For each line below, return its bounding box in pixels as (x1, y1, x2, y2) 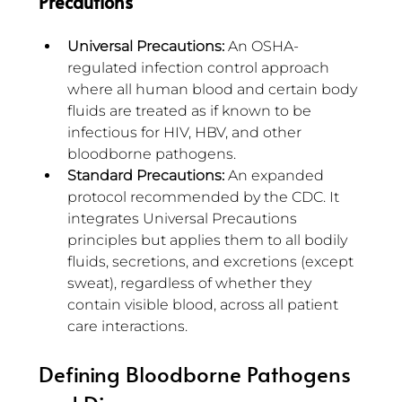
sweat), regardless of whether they (67, 274, 315, 292)
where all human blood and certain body (67, 80, 361, 98)
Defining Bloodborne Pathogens (39, 358, 356, 389)
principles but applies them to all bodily (67, 231, 351, 249)
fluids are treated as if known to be (67, 101, 315, 119)
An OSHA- (224, 37, 299, 55)
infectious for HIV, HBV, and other (67, 123, 305, 141)
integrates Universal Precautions (67, 209, 301, 227)
